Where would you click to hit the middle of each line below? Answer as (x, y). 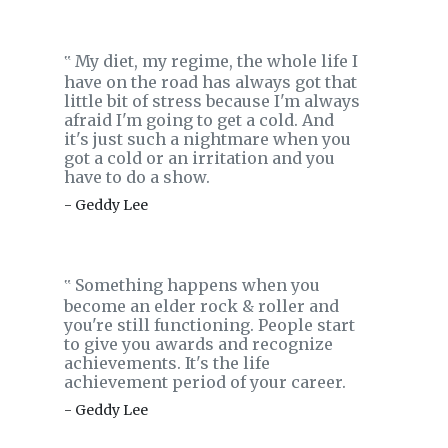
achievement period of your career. (205, 382)
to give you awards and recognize (198, 344)
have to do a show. (137, 177)
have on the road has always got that (210, 82)
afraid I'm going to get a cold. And (199, 120)
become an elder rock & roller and (201, 306)
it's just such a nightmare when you (207, 139)
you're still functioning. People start (209, 325)
